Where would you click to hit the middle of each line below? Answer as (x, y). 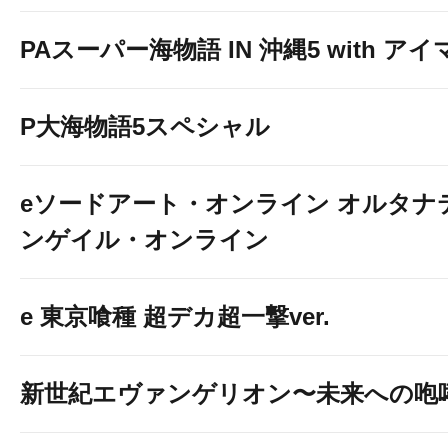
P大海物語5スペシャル (145, 126)
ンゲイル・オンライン (144, 239)
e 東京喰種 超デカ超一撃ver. (175, 316)
